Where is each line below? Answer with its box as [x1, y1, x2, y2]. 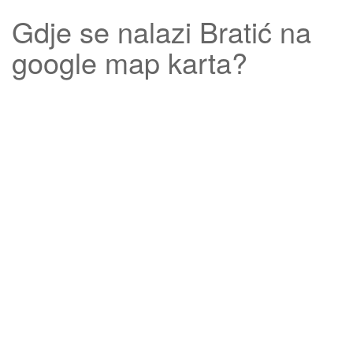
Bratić [199, 11, 272, 51]
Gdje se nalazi [12, 11, 199, 51]
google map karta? [12, 42, 247, 82]
